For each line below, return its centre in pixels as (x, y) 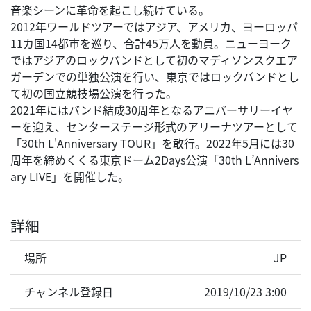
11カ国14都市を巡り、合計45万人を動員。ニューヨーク (151, 43)
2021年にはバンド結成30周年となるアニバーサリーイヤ (152, 109)
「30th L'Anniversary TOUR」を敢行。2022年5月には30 (152, 143)
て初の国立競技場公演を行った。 (94, 93)
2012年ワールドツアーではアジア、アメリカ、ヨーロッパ (154, 26)
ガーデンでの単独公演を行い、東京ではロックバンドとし (155, 76)
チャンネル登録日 (69, 291)
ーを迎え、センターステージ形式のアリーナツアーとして (154, 126)
